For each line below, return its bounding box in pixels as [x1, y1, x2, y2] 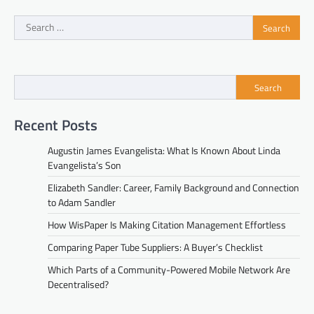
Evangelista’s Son [48, 157, 121, 172]
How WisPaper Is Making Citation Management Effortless [48, 217, 286, 232]
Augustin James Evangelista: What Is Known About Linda [48, 142, 280, 158]
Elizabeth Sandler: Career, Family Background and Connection [48, 179, 299, 195]
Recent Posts [14, 113, 97, 136]
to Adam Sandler [48, 194, 116, 210]
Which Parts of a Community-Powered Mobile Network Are [48, 261, 290, 277]
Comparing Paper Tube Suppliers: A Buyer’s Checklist [48, 239, 263, 254]
